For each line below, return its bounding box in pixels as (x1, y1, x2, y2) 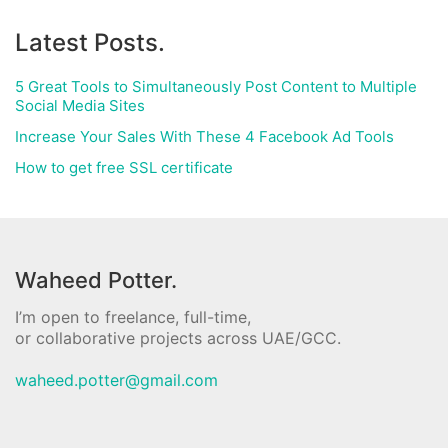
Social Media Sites (15, 96, 145, 115)
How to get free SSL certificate (15, 158, 233, 177)
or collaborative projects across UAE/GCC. (15, 328, 341, 348)
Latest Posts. (15, 28, 165, 57)
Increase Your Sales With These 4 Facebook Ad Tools (15, 127, 394, 146)
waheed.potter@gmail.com (15, 370, 218, 390)
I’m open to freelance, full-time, (15, 307, 251, 327)
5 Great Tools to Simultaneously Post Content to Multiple (15, 77, 417, 96)
